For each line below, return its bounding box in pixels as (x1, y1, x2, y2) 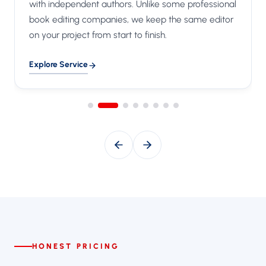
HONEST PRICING (32, 241, 120, 251)
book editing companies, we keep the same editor (29, 13, 233, 25)
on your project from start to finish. (29, 28, 167, 40)
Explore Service (29, 59, 88, 69)
